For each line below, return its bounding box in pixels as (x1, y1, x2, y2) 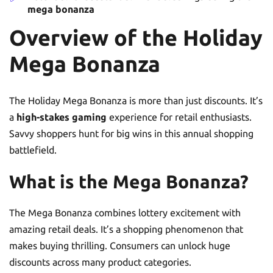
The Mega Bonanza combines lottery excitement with (9, 207, 241, 218)
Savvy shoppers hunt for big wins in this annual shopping (9, 127, 253, 139)
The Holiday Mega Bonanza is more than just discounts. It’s (9, 94, 263, 106)
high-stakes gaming (16, 111, 107, 122)
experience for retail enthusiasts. (107, 111, 252, 122)
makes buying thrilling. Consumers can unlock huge (9, 239, 230, 251)
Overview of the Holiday (9, 25, 263, 50)
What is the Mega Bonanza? (9, 171, 249, 192)
